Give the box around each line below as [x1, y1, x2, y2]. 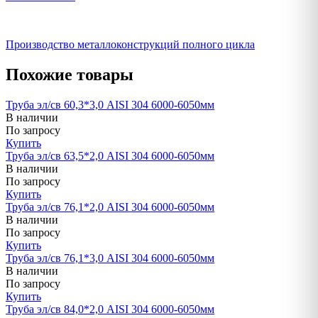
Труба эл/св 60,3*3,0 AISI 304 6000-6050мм [6, 98, 214, 111]
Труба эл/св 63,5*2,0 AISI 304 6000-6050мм [6, 149, 214, 162]
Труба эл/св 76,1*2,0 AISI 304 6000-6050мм [6, 200, 214, 213]
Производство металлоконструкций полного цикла [6, 38, 255, 50]
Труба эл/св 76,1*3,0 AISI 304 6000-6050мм [6, 251, 214, 264]
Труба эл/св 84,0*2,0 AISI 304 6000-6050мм [6, 302, 214, 315]
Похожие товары [6, 65, 133, 84]
